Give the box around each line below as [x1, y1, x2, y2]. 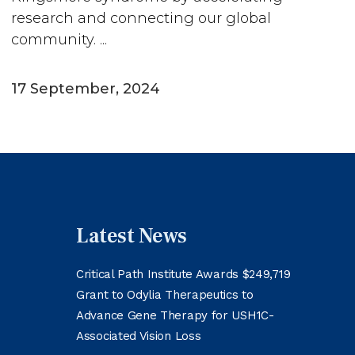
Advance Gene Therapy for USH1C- [76, 308, 274, 323]
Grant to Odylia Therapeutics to [76, 288, 254, 302]
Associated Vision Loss [76, 329, 201, 343]
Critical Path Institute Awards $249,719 [76, 267, 291, 281]
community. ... [11, 31, 107, 48]
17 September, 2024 [11, 80, 160, 97]
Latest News [76, 223, 187, 250]
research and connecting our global [11, 10, 271, 27]
